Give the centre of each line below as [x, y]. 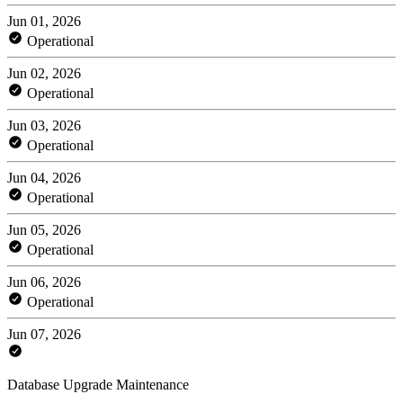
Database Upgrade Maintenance [98, 384]
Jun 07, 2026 [44, 334]
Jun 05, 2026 [44, 229]
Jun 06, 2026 [44, 282]
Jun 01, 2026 [44, 21]
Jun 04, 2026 [44, 177]
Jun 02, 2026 [44, 73]
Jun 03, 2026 [44, 125]
